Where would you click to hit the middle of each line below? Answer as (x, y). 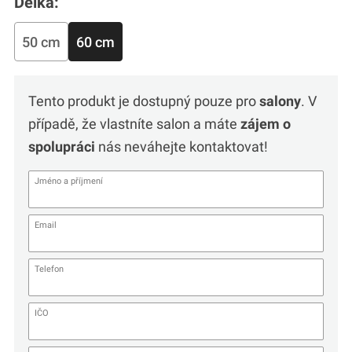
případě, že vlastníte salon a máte (134, 124)
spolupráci (61, 147)
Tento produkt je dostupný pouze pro (143, 101)
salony (280, 101)
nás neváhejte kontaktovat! (181, 147)
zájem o (265, 124)
